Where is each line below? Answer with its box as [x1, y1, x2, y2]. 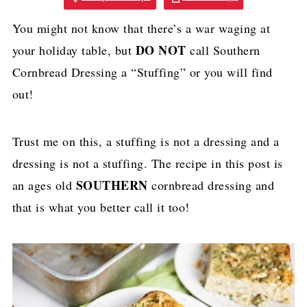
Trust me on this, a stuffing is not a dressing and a [12, 133, 280, 149]
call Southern [186, 42, 260, 58]
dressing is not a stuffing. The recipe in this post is [12, 155, 283, 171]
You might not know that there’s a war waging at [12, 20, 271, 36]
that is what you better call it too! [12, 199, 190, 215]
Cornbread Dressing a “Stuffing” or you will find [12, 64, 273, 80]
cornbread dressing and [147, 177, 275, 193]
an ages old [12, 177, 76, 193]
